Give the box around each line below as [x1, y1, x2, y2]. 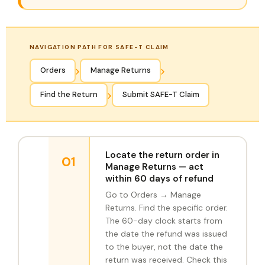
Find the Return [40, 89, 98, 100]
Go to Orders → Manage [105, 189, 201, 201]
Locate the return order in [105, 149, 219, 161]
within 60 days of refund [105, 173, 214, 185]
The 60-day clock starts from [105, 215, 222, 227]
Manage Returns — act [105, 161, 203, 173]
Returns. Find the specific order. [105, 202, 228, 214]
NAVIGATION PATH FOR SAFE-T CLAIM [30, 43, 169, 51]
